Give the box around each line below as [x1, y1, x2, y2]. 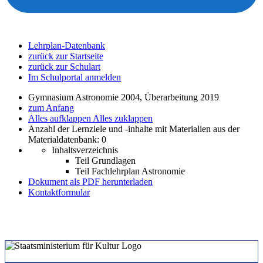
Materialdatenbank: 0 [28, 134, 106, 144]
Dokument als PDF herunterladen [28, 177, 153, 187]
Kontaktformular [28, 187, 90, 197]
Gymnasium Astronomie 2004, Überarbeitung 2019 [28, 92, 219, 102]
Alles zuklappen [93, 113, 153, 123]
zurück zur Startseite [28, 51, 103, 61]
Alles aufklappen [28, 113, 93, 123]
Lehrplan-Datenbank [28, 41, 105, 50]
